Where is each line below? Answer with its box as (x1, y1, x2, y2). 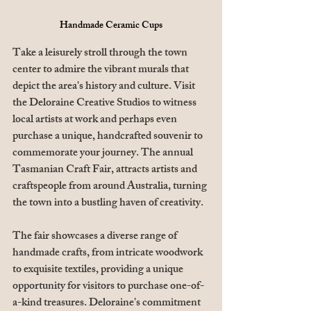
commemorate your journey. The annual (12, 144, 195, 165)
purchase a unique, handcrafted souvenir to (12, 127, 205, 148)
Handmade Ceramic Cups (60, 17, 162, 35)
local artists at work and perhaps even (12, 110, 179, 131)
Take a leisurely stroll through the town (12, 44, 190, 65)
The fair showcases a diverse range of (12, 227, 179, 248)
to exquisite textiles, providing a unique (12, 260, 185, 281)
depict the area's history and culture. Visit (12, 77, 197, 98)
